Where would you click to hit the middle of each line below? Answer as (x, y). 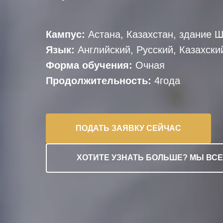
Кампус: (67, 34)
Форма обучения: (91, 65)
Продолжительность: (99, 81)
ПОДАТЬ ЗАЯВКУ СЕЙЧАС (128, 128)
